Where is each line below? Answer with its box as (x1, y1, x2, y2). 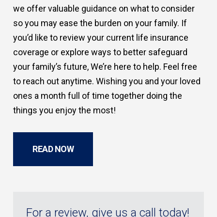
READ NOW (32, 143, 74, 154)
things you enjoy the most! (13, 105, 116, 115)
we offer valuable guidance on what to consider (13, 3, 195, 14)
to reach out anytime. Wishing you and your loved (13, 76, 201, 86)
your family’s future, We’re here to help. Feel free (13, 61, 198, 72)
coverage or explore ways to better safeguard (13, 46, 188, 57)
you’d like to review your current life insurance (13, 32, 189, 43)
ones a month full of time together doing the (13, 90, 183, 101)
